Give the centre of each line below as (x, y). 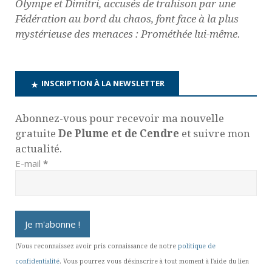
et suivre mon (215, 133)
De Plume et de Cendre (119, 133)
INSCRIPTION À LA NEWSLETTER (103, 83)
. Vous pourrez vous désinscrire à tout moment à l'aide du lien (154, 261)
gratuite (37, 133)
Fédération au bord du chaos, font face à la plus (127, 19)
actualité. (39, 148)
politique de (197, 246)
